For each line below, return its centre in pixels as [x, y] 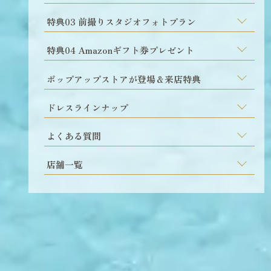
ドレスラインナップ [87, 107]
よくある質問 [74, 136]
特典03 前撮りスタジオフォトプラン [121, 22]
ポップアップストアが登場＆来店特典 [124, 79]
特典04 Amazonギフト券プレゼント [120, 50]
